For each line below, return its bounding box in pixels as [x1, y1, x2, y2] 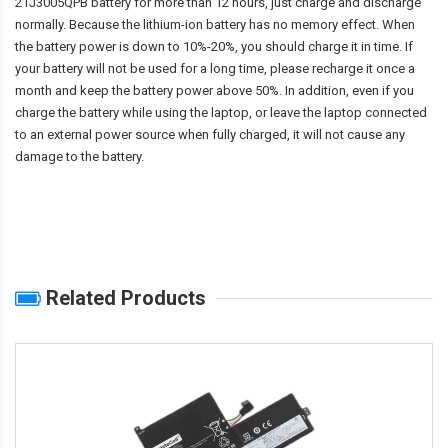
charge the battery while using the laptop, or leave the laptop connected [15, 105, 427, 121]
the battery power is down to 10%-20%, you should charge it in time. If [15, 39, 413, 55]
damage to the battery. [15, 149, 144, 165]
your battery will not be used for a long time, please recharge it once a [15, 61, 415, 77]
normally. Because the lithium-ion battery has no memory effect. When [15, 17, 415, 33]
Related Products [41, 286, 206, 311]
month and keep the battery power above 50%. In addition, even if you [15, 83, 414, 99]
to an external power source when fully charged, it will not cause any [15, 127, 405, 143]
